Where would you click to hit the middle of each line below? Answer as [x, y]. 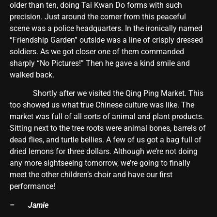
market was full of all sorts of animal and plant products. [107, 117]
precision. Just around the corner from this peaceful [98, 16]
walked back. [32, 75]
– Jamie [29, 205]
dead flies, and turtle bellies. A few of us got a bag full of [106, 140]
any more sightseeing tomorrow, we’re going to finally [100, 163]
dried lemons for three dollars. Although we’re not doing [104, 152]
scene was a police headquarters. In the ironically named [106, 28]
